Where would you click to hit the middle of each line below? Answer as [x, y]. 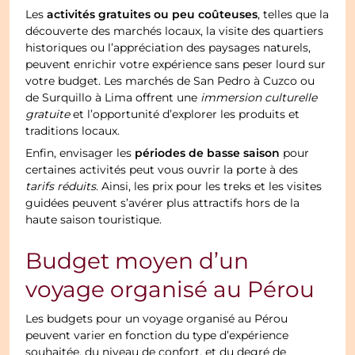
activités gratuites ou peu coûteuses [153, 15]
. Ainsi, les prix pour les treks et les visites [209, 187]
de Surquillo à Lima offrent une [113, 98]
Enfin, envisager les [80, 153]
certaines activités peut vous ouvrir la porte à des [162, 170]
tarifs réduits [61, 187]
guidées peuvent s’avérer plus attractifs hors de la [163, 203]
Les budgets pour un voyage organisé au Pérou [157, 319]
